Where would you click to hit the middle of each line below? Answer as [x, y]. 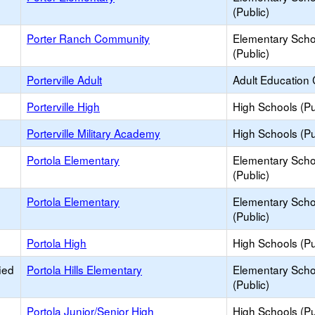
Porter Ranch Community [88, 38]
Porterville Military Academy [94, 133]
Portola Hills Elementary [84, 269]
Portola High [57, 243]
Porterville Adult [64, 79]
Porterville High [63, 106]
